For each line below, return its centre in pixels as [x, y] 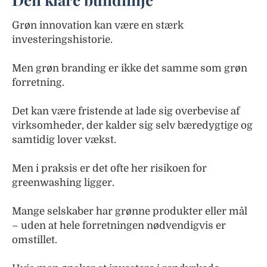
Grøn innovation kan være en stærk [98, 25]
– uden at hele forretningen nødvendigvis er [119, 225]
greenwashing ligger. [63, 182]
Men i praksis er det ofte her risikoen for [109, 168]
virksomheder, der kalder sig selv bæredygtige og [132, 125]
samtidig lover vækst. [64, 139]
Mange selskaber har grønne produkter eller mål [130, 211]
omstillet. [35, 240]
